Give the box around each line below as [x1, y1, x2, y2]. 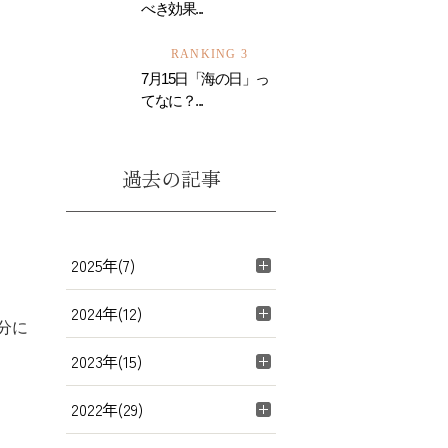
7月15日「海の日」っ [141, 70, 269, 87]
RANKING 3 [171, 47, 248, 61]
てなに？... [141, 92, 203, 109]
